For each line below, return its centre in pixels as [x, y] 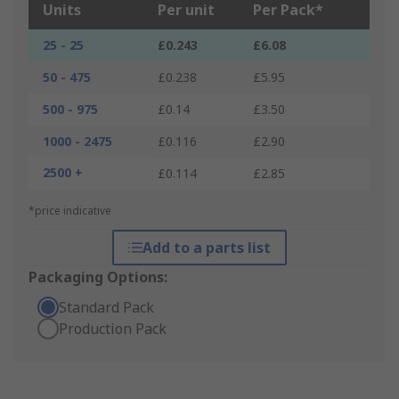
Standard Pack [106, 308]
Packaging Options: [98, 277]
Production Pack [113, 329]
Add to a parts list [206, 248]
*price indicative [70, 211]
